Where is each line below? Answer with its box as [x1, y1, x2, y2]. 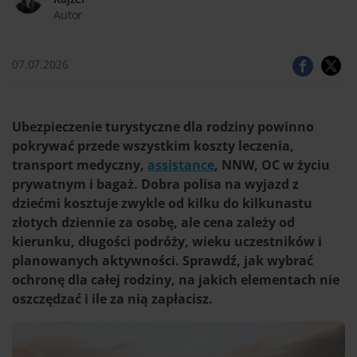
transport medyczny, [12, 156, 147, 174]
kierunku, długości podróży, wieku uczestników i [12, 233, 322, 250]
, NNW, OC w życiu [214, 156, 330, 174]
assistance [147, 156, 214, 174]
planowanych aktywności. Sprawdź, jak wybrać [12, 252, 313, 269]
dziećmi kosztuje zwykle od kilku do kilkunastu [12, 194, 312, 212]
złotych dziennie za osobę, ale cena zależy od [12, 214, 295, 231]
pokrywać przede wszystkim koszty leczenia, [12, 137, 294, 155]
